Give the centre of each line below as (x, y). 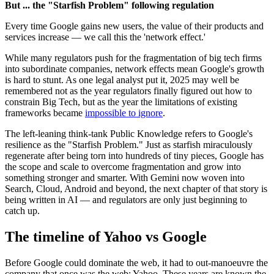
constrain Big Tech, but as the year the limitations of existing (121, 102)
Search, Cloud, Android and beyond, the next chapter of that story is (136, 189)
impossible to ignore (124, 113)
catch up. (22, 211)
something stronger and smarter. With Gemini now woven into (125, 178)
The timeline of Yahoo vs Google (106, 237)
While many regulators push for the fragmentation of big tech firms (133, 58)
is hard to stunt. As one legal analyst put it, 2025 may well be (122, 80)
